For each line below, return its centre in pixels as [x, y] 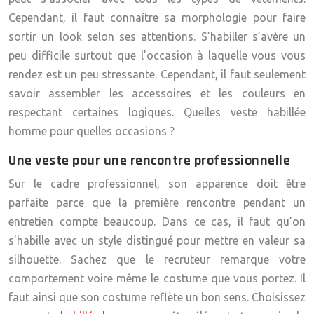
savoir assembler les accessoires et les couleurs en [157, 93]
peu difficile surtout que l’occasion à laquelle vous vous [157, 55]
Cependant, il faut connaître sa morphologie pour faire [157, 18]
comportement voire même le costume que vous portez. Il [157, 278]
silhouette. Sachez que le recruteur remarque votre [157, 259]
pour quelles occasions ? [111, 131]
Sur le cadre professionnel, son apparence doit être [157, 184]
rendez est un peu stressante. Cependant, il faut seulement [157, 74]
